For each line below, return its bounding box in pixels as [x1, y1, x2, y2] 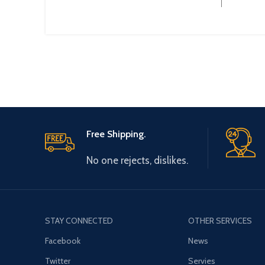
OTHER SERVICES [188, 215, 253, 226]
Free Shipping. [86, 128, 146, 140]
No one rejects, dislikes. [86, 154, 188, 166]
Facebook [45, 235, 80, 246]
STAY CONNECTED [45, 215, 113, 226]
